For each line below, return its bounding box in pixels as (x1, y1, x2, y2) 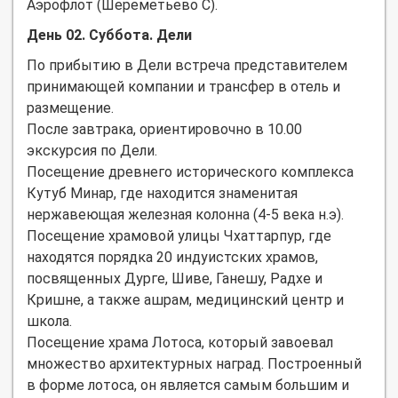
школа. (27, 312, 72, 330)
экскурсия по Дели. (27, 141, 157, 159)
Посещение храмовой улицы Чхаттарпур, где (27, 227, 331, 244)
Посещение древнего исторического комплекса (27, 163, 354, 180)
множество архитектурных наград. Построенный (27, 354, 362, 372)
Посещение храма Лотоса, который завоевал (27, 333, 333, 351)
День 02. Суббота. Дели (27, 26, 192, 44)
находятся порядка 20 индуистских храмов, (27, 248, 318, 266)
